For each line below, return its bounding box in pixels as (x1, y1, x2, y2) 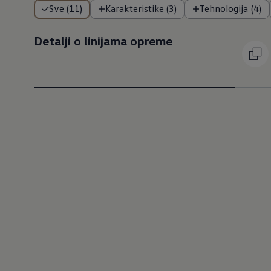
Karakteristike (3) (105, 2, 177, 15)
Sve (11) (49, 2, 83, 15)
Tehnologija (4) (200, 2, 261, 15)
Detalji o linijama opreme (34, 33, 172, 48)
